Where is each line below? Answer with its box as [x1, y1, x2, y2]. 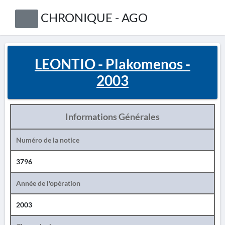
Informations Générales [65, 111, 160, 122]
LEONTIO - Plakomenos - [35, 55, 190, 72]
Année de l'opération [16, 179, 80, 187]
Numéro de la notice [16, 136, 79, 144]
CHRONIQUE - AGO [40, 10, 148, 25]
